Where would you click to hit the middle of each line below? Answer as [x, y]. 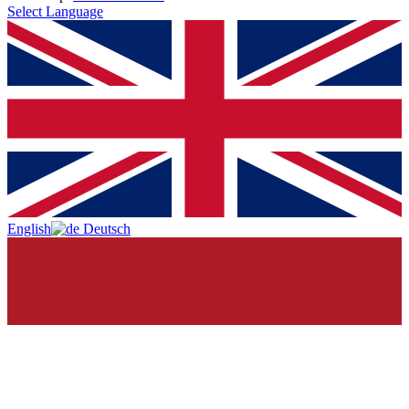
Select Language [55, 11]
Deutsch [107, 229]
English [29, 229]
